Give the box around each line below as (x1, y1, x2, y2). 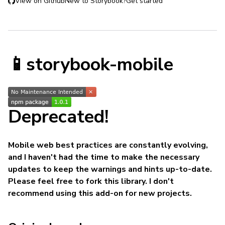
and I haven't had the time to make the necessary (8, 152, 199, 163)
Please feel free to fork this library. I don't (8, 176, 174, 187)
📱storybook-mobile (8, 52, 173, 77)
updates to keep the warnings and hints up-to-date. (8, 164, 212, 175)
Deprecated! (8, 104, 108, 129)
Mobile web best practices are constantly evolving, (8, 140, 208, 151)
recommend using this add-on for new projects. (8, 188, 192, 199)
